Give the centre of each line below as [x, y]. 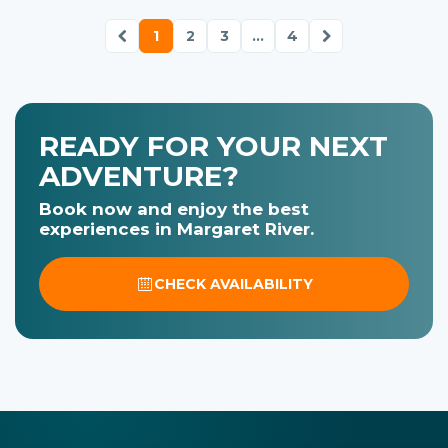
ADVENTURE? [139, 175]
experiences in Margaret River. [176, 228]
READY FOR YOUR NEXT [213, 145]
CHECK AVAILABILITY [234, 283]
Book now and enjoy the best [174, 208]
